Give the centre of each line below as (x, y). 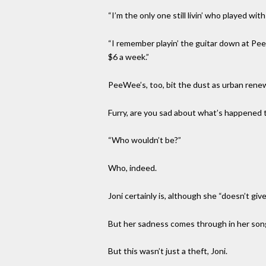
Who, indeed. (132, 168)
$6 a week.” (129, 56)
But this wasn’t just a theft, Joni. (168, 251)
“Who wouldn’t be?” (145, 140)
